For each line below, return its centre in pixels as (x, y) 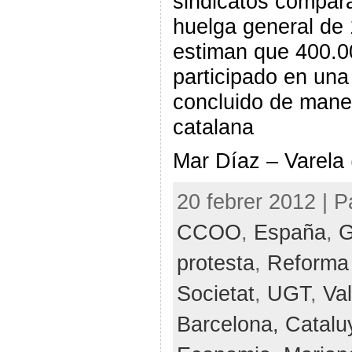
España (290, 233)
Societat (215, 294)
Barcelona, (231, 324)
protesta (215, 263)
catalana (213, 126)
